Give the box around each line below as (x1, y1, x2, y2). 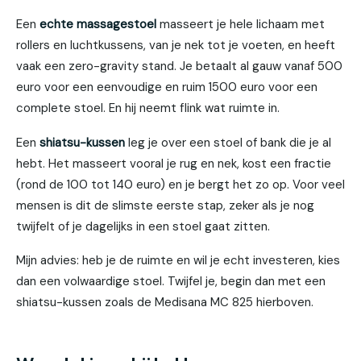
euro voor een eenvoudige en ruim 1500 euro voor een (16, 79, 317, 96)
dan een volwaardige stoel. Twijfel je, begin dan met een (16, 273, 326, 290)
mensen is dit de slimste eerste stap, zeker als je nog (16, 197, 314, 214)
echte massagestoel (39, 16, 156, 33)
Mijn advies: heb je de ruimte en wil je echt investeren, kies (16, 252, 340, 269)
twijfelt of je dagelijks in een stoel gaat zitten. (16, 218, 270, 234)
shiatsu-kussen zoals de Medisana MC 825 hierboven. (16, 294, 313, 311)
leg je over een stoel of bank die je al (125, 134, 331, 151)
